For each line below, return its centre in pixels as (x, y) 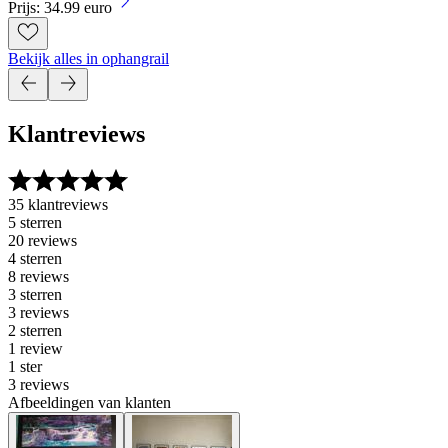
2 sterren (35, 331)
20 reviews (42, 241)
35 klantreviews (58, 205)
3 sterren (35, 295)
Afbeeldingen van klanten (89, 403)
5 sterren (35, 223)
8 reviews (38, 277)
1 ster (25, 367)
